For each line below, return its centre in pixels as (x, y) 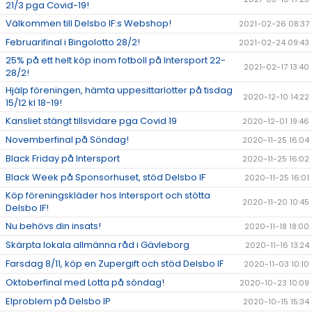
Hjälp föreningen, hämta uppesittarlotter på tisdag (119, 91)
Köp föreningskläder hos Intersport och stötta (108, 196)
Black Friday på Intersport (63, 159)
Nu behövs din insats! (53, 226)
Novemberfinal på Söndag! (67, 140)
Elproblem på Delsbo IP (58, 302)
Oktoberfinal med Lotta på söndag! (85, 283)
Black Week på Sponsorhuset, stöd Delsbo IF (106, 178)
